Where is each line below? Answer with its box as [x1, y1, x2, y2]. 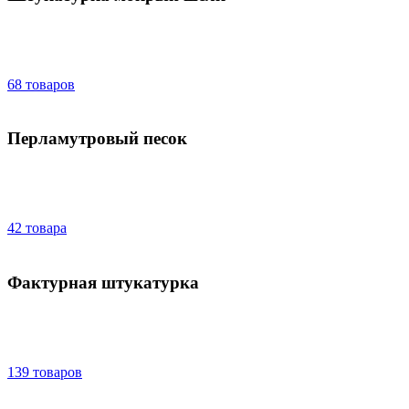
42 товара [7, 220, 67, 236]
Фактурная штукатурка [7, 272, 199, 292]
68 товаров [7, 76, 75, 92]
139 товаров [7, 363, 82, 380]
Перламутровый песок [7, 129, 187, 149]
